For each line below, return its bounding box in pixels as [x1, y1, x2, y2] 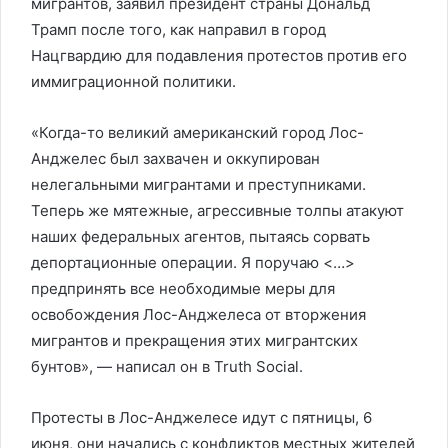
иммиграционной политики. [31, 72, 236, 91]
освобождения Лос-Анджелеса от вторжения [31, 305, 366, 324]
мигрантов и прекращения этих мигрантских [31, 331, 358, 350]
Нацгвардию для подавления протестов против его [31, 46, 407, 65]
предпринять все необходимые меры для [31, 279, 335, 298]
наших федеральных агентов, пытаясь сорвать [31, 227, 370, 246]
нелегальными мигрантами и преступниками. [31, 175, 366, 194]
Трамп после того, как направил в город [31, 20, 326, 39]
